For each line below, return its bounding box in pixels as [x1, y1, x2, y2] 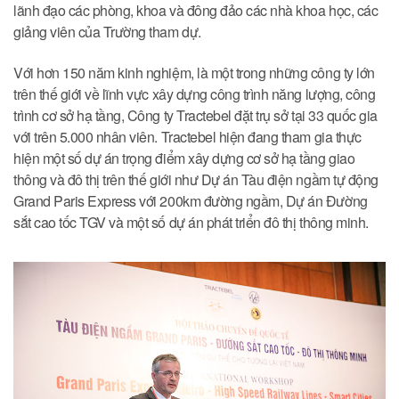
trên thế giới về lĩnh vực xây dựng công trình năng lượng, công [13, 84, 376, 105]
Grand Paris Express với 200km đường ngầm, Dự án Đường [13, 191, 368, 212]
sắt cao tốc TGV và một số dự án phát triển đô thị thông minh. [13, 212, 372, 233]
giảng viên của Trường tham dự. [13, 21, 201, 43]
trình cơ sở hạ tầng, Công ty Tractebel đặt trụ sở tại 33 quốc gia [13, 105, 378, 126]
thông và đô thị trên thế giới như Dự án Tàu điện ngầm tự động [13, 169, 379, 191]
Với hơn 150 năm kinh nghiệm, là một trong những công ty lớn [13, 62, 375, 84]
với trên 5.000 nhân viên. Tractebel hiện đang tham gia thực [13, 126, 362, 148]
